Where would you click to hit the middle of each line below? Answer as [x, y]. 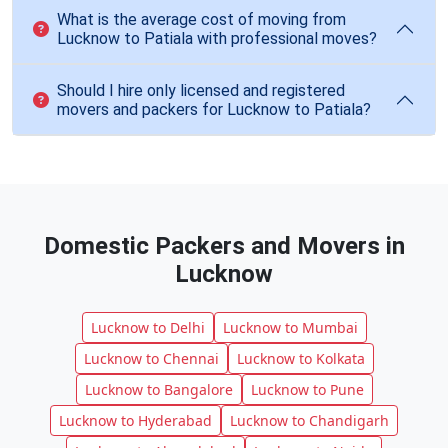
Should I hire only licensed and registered [201, 90]
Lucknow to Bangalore [158, 389]
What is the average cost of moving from [201, 19]
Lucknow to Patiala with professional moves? [217, 38]
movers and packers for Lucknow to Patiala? [214, 109]
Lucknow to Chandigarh [309, 420]
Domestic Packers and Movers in [224, 246]
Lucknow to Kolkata [300, 358]
